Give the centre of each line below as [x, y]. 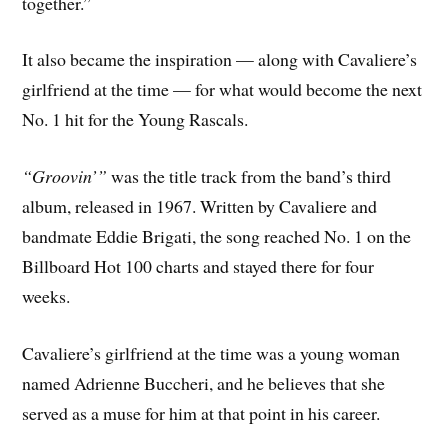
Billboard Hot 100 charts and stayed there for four [198, 266]
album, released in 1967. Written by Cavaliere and [200, 206]
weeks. [46, 296]
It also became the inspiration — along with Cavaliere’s [220, 59]
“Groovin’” [65, 176]
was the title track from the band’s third [249, 176]
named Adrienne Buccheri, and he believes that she [204, 382]
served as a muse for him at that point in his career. [201, 412]
